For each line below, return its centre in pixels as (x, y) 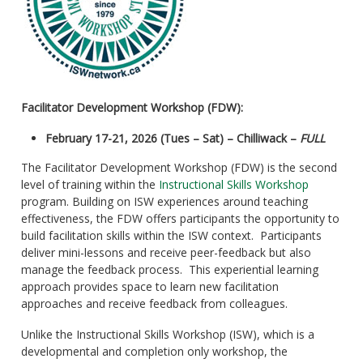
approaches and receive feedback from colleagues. (154, 304)
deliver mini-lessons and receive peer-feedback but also (166, 253)
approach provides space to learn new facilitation (149, 287)
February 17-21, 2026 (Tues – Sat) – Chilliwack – (172, 139)
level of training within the (90, 185)
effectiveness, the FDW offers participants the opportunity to (180, 219)
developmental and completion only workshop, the (154, 351)
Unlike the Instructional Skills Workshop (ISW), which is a (167, 334)
